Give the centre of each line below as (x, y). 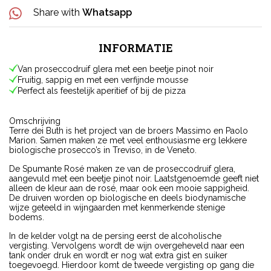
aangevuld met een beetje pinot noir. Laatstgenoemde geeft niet (134, 179)
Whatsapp (107, 13)
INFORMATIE (135, 48)
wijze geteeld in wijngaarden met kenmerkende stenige (117, 208)
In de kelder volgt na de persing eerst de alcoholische (115, 236)
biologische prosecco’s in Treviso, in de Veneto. (103, 150)
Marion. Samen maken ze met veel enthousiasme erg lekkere (128, 141)
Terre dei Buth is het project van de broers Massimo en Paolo (129, 131)
